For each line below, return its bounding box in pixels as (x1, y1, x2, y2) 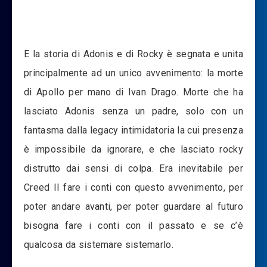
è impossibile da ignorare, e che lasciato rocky (24, 143, 243, 155)
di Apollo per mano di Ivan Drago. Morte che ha (24, 86, 243, 98)
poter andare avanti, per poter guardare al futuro (24, 200, 243, 212)
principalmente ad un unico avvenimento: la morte (24, 67, 243, 79)
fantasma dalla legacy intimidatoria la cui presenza (24, 124, 243, 136)
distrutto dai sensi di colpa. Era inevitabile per (24, 162, 243, 174)
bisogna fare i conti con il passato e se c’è (24, 219, 243, 231)
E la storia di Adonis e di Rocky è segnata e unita (24, 48, 243, 60)
